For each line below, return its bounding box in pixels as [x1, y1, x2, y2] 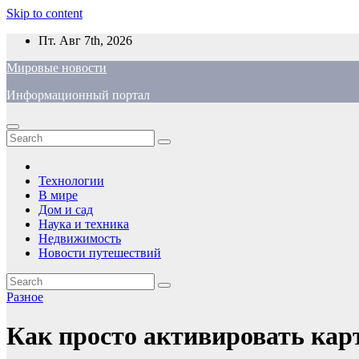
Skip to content [6, 6, 83, 20]
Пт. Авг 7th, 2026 [38, 34, 132, 47]
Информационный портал [6, 88, 150, 102]
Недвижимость [38, 232, 121, 245]
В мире [38, 188, 78, 202]
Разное [6, 290, 43, 304]
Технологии [38, 174, 104, 188]
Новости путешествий [38, 246, 161, 260]
